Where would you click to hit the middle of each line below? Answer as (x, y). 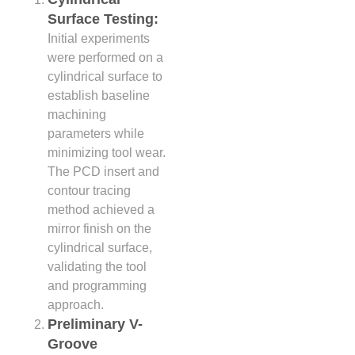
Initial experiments (99, 38)
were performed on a (105, 57)
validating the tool (97, 266)
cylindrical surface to (105, 76)
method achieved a (101, 209)
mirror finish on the (99, 228)
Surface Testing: (103, 19)
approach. (76, 304)
